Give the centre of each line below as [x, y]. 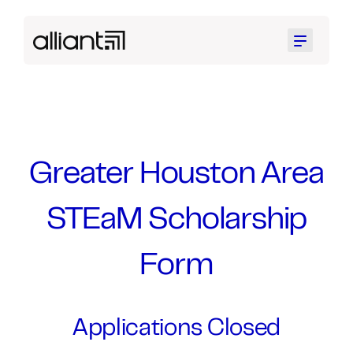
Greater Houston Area [176, 175]
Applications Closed [176, 329]
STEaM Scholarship [176, 221]
